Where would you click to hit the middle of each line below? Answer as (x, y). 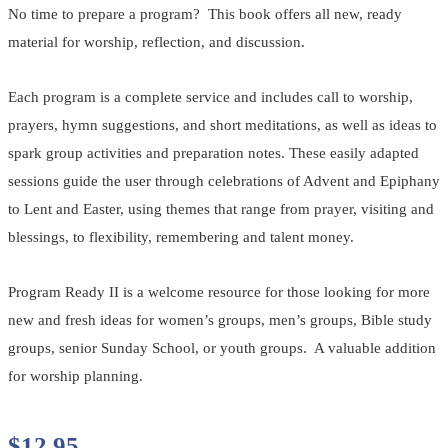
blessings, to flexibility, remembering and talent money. (181, 236)
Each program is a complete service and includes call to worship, (210, 96)
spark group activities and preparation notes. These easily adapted (213, 152)
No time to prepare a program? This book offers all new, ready (205, 13)
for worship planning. (75, 375)
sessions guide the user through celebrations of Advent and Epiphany (224, 180)
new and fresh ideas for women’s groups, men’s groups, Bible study (220, 319)
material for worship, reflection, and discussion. (156, 41)
